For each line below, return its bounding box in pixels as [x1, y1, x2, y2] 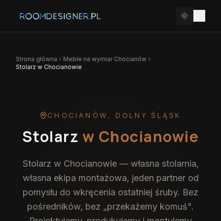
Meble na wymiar [63, 55, 114, 63]
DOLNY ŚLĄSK [115, 110, 182, 120]
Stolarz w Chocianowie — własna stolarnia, [22, 158, 199, 169]
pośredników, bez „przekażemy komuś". [27, 201, 194, 212]
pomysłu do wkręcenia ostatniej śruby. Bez [23, 187, 198, 197]
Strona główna [16, 55, 57, 63]
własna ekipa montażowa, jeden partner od [22, 173, 199, 183]
